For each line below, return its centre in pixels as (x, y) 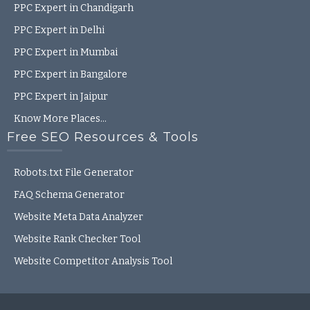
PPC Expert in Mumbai (66, 53)
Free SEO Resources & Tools (103, 137)
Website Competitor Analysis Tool (93, 262)
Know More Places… (60, 119)
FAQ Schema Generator (69, 195)
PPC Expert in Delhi (59, 30)
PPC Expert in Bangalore (71, 75)
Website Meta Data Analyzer (79, 217)
